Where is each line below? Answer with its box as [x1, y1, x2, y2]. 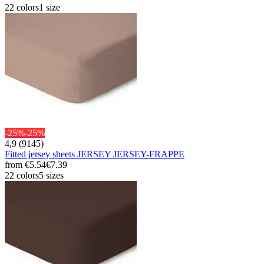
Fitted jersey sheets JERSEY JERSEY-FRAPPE [5, 148, 184, 159]
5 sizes [39, 170, 64, 180]
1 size [39, 2, 60, 12]
